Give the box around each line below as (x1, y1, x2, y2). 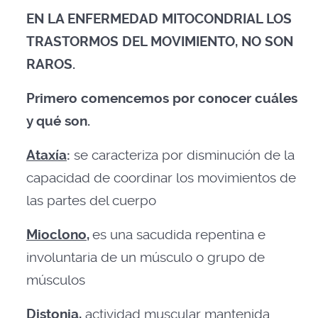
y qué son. (26, 114, 90, 129)
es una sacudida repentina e (92, 227, 265, 243)
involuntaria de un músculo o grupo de (26, 250, 265, 265)
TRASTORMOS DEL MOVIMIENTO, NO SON (26, 34, 293, 50)
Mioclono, (26, 227, 89, 243)
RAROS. (26, 57, 75, 72)
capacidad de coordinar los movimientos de (26, 170, 296, 186)
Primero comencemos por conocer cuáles (26, 91, 297, 106)
